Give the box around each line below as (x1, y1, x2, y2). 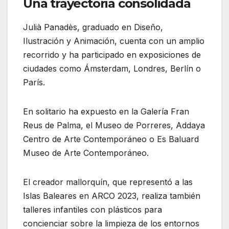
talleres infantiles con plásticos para (23, 204, 162, 215)
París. (23, 77, 45, 87)
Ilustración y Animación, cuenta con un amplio (23, 35, 204, 46)
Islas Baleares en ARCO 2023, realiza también (23, 190, 200, 201)
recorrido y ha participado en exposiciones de (23, 49, 201, 60)
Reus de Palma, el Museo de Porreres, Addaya (23, 120, 205, 130)
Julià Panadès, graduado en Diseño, (23, 21, 163, 32)
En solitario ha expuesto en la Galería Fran (23, 106, 189, 117)
